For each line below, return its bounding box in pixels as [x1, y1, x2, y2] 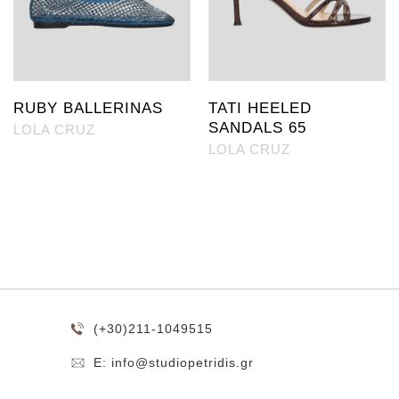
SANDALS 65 [208, 119, 306, 136]
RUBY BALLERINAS [13, 100, 163, 117]
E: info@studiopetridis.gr [94, 355, 254, 370]
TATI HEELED [208, 100, 312, 117]
